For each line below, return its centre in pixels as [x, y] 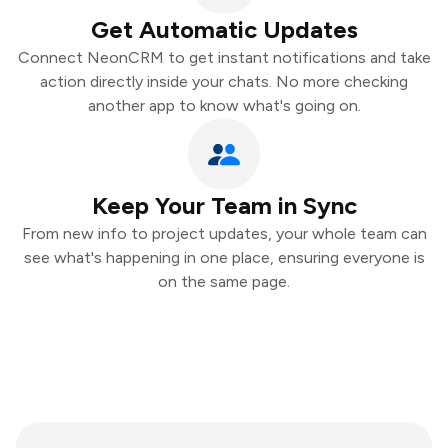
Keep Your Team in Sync [224, 205]
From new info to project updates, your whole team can [224, 233]
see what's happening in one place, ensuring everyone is [224, 257]
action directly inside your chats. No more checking [224, 81]
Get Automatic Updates [224, 29]
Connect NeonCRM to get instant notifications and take [224, 57]
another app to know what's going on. [224, 105]
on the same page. [224, 281]
